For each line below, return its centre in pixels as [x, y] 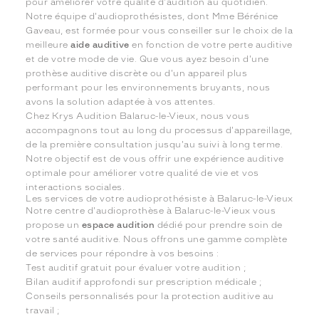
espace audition [118, 225]
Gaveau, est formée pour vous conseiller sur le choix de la [159, 30]
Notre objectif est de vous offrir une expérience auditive [155, 158]
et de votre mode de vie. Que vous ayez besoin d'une [147, 59]
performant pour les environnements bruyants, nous [148, 87]
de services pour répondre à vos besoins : [122, 253]
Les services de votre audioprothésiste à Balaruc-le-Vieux [159, 198]
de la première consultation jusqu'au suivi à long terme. [155, 144]
